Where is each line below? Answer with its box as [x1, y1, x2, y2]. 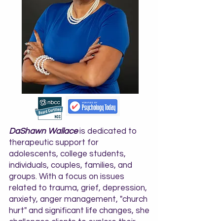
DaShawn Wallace [9, 127, 77, 136]
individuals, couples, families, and [9, 161, 132, 170]
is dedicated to [77, 127, 137, 136]
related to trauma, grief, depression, [9, 184, 147, 192]
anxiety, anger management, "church [9, 195, 147, 204]
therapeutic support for [9, 138, 99, 147]
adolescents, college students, [9, 149, 126, 158]
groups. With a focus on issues [9, 172, 124, 181]
